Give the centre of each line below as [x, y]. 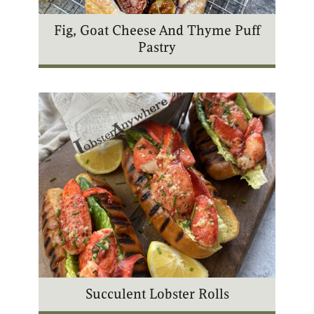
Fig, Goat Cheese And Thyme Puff [157, 30]
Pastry [157, 47]
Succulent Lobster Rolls [157, 294]
